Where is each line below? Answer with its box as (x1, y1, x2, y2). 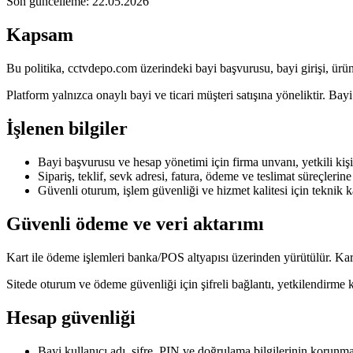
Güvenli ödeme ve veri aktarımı (6, 213, 264, 234)
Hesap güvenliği (6, 307, 136, 328)
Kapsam (6, 24, 73, 46)
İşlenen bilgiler (6, 118, 128, 139)
